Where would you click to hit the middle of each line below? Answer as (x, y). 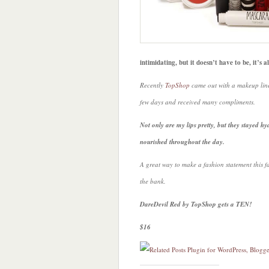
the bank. (153, 181)
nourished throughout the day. (182, 142)
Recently (153, 85)
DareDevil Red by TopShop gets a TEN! (196, 204)
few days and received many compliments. (198, 102)
